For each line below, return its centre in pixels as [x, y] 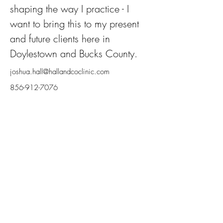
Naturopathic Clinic [71, 138]
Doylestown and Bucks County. [74, 54]
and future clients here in [61, 39]
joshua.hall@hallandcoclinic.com [60, 72]
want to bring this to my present [76, 24]
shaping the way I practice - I [71, 9]
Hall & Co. [50, 124]
